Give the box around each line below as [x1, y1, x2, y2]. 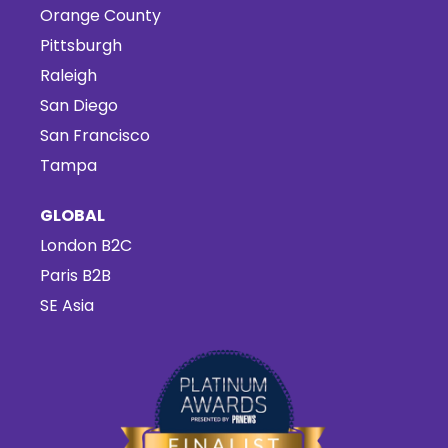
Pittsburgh [40, 34, 122, 58]
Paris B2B [40, 264, 111, 288]
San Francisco [40, 124, 150, 148]
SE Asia [40, 294, 94, 318]
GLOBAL [40, 204, 105, 228]
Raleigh [40, 64, 97, 88]
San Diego [40, 94, 118, 118]
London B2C [40, 234, 132, 258]
